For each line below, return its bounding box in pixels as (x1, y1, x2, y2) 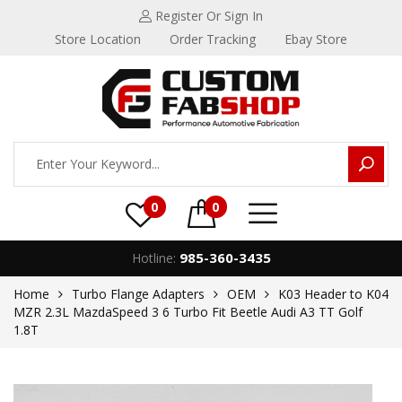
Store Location (55, 31, 141, 48)
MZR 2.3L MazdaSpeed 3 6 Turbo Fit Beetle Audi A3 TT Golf (13, 302, 363, 320)
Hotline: (131, 249, 176, 267)
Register (155, 7, 206, 24)
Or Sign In (206, 7, 263, 24)
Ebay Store (284, 31, 347, 48)
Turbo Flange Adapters (72, 284, 205, 302)
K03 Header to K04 (278, 284, 389, 302)
